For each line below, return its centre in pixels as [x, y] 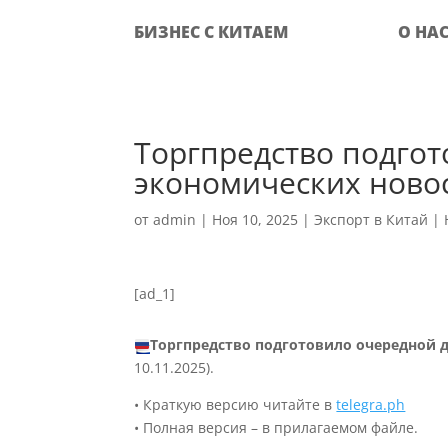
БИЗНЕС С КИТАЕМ [211, 32]
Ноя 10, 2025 [255, 219]
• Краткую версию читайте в [235, 404]
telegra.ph [371, 404]
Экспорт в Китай [371, 219]
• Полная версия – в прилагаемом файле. [276, 427]
